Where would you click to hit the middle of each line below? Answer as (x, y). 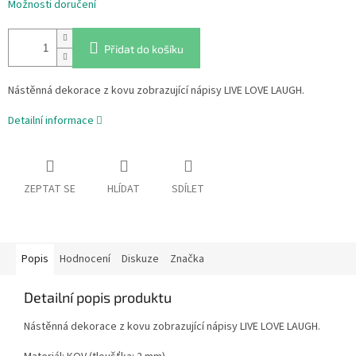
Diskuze (140, 259)
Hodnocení (85, 259)
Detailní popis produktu (98, 298)
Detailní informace (51, 120)
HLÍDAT (124, 190)
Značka (187, 259)
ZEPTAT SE (50, 190)
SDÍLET (188, 190)
